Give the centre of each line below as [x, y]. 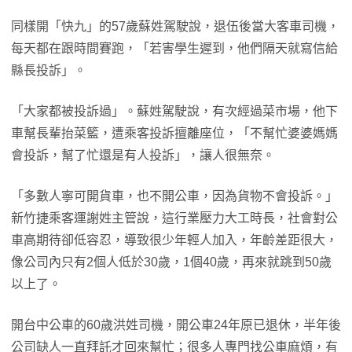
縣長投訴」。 [49, 70]
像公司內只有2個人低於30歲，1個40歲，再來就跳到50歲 [171, 262]
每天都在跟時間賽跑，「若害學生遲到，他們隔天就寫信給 [174, 48]
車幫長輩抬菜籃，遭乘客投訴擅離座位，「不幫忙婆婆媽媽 [174, 133]
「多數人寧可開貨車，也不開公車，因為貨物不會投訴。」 [174, 196]
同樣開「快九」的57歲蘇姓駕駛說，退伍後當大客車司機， [175, 26]
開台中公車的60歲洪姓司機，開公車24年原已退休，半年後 [176, 324]
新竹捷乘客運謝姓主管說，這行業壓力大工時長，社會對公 [174, 218]
